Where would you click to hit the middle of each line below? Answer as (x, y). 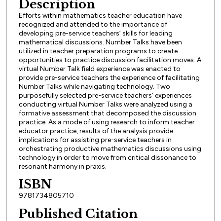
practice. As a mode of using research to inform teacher (107, 122)
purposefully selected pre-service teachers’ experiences (105, 95)
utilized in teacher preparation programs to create (98, 51)
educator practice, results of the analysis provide (96, 131)
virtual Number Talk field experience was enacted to (99, 69)
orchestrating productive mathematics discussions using (110, 148)
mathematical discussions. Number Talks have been (100, 42)
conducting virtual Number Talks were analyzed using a (105, 104)
